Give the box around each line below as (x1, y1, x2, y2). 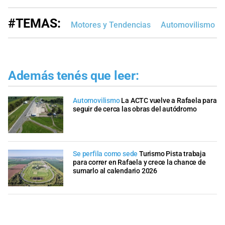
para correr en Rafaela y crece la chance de (73, 158, 206, 167)
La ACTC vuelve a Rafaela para (121, 96, 217, 105)
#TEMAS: (8, 16, 61, 31)
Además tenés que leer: (8, 68, 139, 83)
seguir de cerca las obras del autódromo (73, 105, 197, 114)
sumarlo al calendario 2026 (73, 166, 157, 175)
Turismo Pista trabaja (139, 149, 206, 158)
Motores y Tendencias (71, 20, 151, 30)
